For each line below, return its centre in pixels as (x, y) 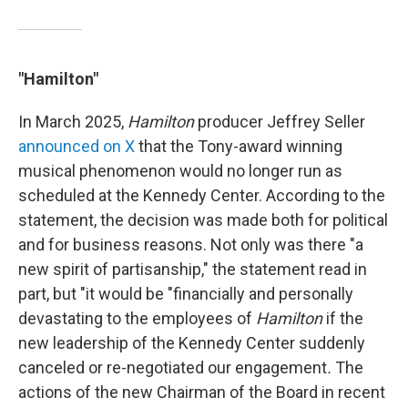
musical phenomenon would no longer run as (180, 171)
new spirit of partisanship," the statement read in (193, 269)
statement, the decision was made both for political (203, 220)
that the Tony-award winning (239, 146)
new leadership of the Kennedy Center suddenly (192, 343)
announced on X (76, 146)
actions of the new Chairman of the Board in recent (202, 392)
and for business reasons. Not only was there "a (191, 245)
